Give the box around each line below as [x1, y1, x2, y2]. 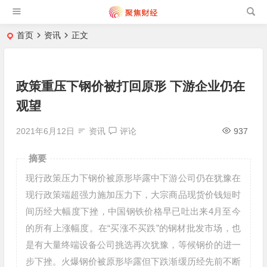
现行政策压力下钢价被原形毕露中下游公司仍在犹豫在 [25, 173, 241, 183]
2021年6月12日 [15, 126, 74, 136]
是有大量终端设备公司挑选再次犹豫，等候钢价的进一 [25, 240, 241, 250]
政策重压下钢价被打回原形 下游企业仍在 [15, 79, 245, 93]
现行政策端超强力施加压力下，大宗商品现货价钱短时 [25, 190, 241, 200]
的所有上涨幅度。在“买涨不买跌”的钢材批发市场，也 [25, 223, 241, 233]
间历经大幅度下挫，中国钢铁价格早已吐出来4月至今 [25, 206, 241, 216]
